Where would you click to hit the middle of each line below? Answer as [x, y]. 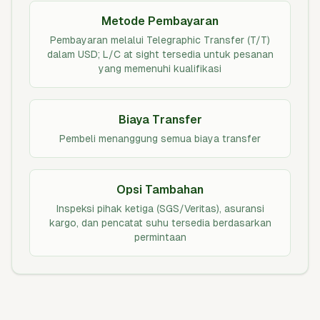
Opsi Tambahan [160, 190]
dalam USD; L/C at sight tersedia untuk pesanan [160, 54]
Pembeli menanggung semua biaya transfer [160, 139]
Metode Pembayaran [160, 21]
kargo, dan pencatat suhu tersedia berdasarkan [160, 223]
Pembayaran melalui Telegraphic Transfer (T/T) [160, 40]
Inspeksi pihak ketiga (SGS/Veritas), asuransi [160, 209]
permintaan [160, 237]
